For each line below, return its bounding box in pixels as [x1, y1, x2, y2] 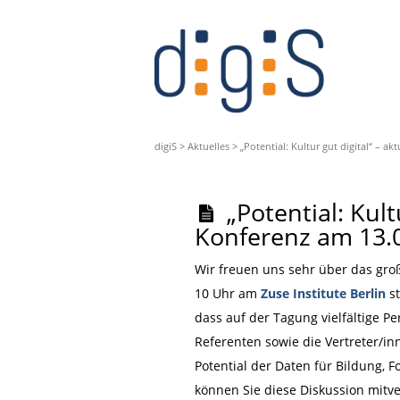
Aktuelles [187, 139, 229, 153]
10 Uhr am [194, 285, 261, 302]
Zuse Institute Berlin [260, 285, 386, 302]
